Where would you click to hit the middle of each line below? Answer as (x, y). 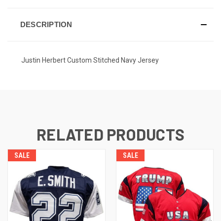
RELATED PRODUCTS (110, 134)
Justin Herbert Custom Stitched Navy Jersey (90, 60)
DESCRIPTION (46, 24)
